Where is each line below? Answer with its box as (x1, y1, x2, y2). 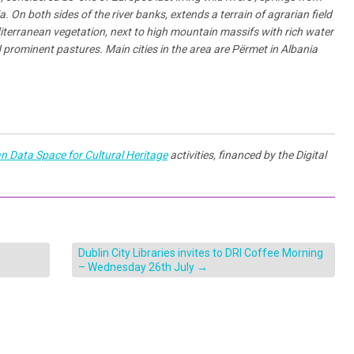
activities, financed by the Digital (168, 149, 326, 162)
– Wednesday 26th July (77, 261, 197, 274)
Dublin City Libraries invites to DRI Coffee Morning (77, 247, 323, 260)
